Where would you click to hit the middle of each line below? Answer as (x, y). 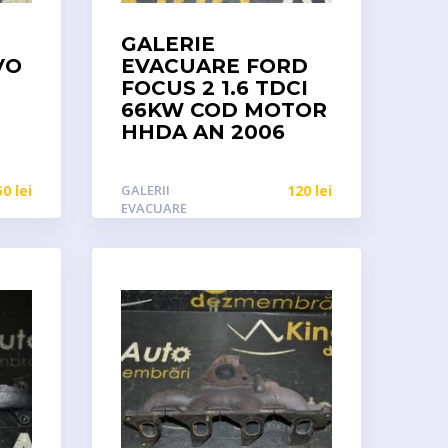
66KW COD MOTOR (223, 110)
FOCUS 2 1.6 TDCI (214, 88)
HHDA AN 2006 (202, 132)
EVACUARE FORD (214, 66)
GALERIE (167, 44)
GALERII (145, 190)
